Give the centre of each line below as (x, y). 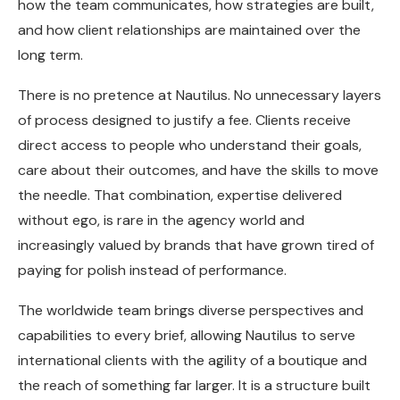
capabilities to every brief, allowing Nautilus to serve (187, 336)
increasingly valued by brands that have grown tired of (196, 246)
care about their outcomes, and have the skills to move (198, 171)
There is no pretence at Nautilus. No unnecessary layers (200, 96)
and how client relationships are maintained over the (189, 30)
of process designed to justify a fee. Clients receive (184, 121)
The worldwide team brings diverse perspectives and (191, 311)
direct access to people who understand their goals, (190, 146)
